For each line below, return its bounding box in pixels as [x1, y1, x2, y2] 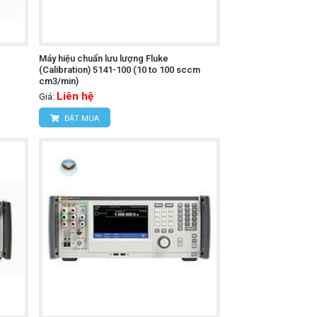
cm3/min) [38, 75, 79, 86]
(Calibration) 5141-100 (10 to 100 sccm [38, 64, 200, 75]
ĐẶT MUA [62, 113, 99, 123]
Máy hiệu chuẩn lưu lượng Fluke [38, 52, 168, 64]
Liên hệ [56, 89, 93, 103]
